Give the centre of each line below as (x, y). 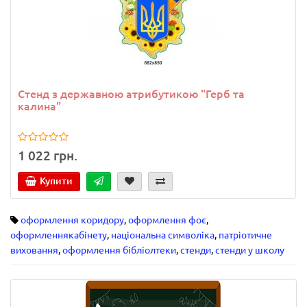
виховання (34, 250)
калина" (39, 107)
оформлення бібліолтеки (119, 250)
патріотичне (245, 235)
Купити (56, 181)
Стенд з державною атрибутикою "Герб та (131, 94)
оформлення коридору (72, 220)
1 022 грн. (48, 155)
